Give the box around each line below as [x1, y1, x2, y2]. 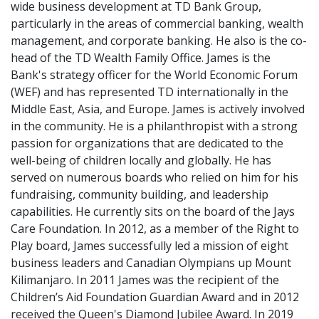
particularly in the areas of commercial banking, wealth [11, 16, 303, 31]
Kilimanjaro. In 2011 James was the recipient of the [11, 272, 279, 288]
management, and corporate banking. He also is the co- [11, 33, 307, 48]
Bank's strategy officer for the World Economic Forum [11, 67, 298, 83]
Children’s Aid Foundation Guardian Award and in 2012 [11, 289, 299, 305]
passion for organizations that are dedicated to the [11, 135, 283, 151]
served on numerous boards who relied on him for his [11, 169, 298, 185]
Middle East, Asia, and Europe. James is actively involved [11, 101, 305, 117]
